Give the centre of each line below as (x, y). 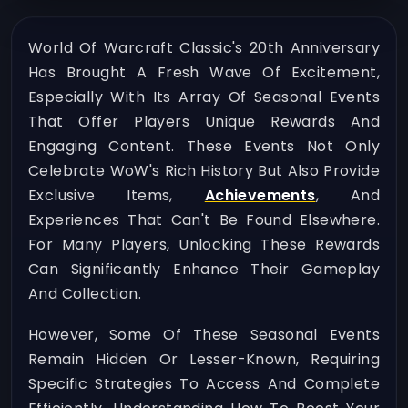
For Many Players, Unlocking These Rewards (204, 245)
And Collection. (85, 294)
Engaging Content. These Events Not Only (204, 146)
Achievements (260, 195)
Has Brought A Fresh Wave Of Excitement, (204, 72)
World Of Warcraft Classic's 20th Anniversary (204, 48)
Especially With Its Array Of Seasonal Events (204, 97)
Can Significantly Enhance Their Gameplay (204, 269)
